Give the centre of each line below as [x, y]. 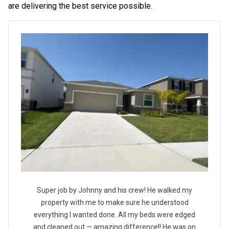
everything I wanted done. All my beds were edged [114, 215]
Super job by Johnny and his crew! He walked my [114, 190]
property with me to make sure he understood [114, 203]
